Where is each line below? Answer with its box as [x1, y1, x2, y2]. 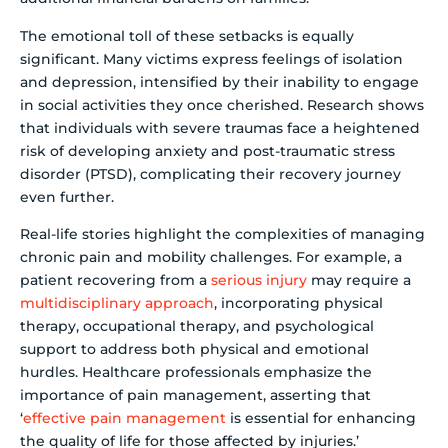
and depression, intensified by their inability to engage [20, 72, 419, 91]
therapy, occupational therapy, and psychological [20, 316, 374, 335]
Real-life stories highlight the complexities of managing [20, 224, 425, 243]
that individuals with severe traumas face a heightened [20, 118, 420, 137]
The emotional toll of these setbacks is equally [20, 26, 354, 45]
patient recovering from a [20, 270, 211, 289]
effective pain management [23, 408, 226, 427]
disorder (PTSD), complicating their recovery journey [20, 164, 401, 183]
